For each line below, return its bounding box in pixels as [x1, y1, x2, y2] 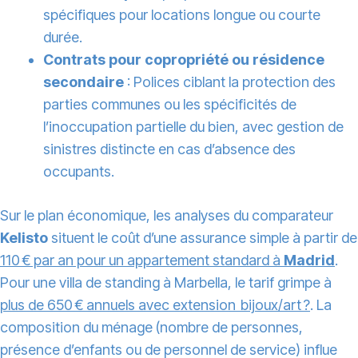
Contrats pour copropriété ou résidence [43, 51, 324, 69]
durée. [43, 29, 82, 46]
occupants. [43, 163, 114, 181]
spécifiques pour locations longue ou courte [43, 6, 320, 24]
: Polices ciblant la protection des [124, 74, 336, 91]
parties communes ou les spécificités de [43, 96, 296, 113]
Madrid [284, 252, 335, 269]
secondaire [43, 74, 124, 91]
